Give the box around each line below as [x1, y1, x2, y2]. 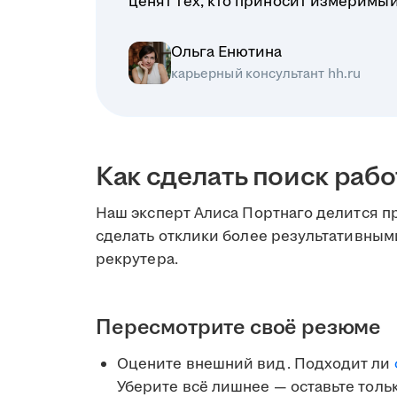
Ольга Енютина [171, 41, 282, 63]
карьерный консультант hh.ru [171, 64, 361, 83]
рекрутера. [96, 248, 178, 270]
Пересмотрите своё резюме [96, 312, 382, 343]
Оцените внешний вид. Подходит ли [117, 353, 394, 375]
